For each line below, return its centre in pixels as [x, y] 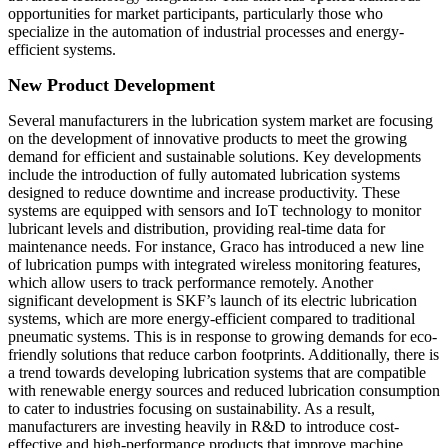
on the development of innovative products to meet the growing [207, 139]
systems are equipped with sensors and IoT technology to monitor [214, 211]
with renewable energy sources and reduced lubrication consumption [224, 391]
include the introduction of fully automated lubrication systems [204, 175]
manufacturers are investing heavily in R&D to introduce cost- [203, 427]
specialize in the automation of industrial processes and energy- [206, 32]
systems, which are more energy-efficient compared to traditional [211, 319]
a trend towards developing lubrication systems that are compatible [217, 373]
